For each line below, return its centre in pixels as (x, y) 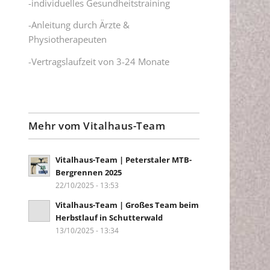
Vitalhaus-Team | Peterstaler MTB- (123, 159)
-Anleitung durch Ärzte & (79, 25)
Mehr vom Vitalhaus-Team (97, 125)
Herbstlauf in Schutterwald (109, 217)
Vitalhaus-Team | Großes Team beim (127, 205)
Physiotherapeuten (67, 39)
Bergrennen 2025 (88, 172)
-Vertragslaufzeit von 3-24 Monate (99, 61)
